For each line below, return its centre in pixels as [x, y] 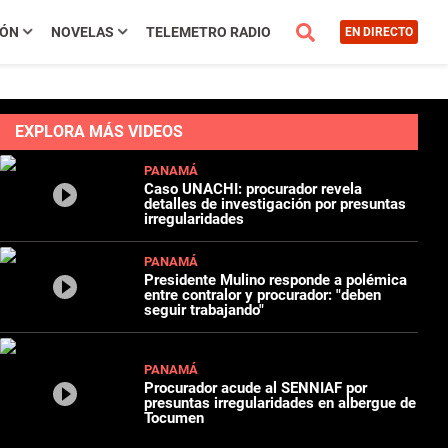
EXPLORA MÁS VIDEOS [99, 131]
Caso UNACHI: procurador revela [253, 188]
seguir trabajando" [204, 310]
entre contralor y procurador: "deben [263, 295]
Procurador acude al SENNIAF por [256, 387]
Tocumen [174, 417]
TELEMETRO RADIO [208, 32]
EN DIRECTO [378, 32]
